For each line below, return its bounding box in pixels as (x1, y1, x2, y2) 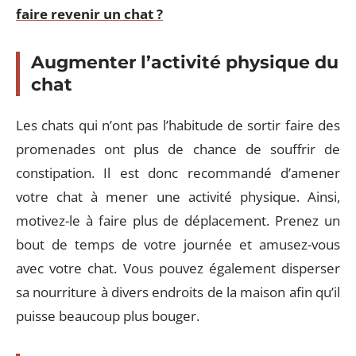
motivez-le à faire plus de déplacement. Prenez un (16, 211, 340, 230)
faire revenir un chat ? (16, 4, 163, 23)
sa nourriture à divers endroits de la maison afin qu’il (16, 283, 340, 301)
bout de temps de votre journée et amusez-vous (16, 235, 340, 253)
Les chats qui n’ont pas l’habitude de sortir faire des (16, 116, 340, 134)
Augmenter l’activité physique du (31, 51, 339, 73)
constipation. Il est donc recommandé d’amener (16, 164, 340, 182)
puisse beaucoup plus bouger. (16, 307, 199, 325)
